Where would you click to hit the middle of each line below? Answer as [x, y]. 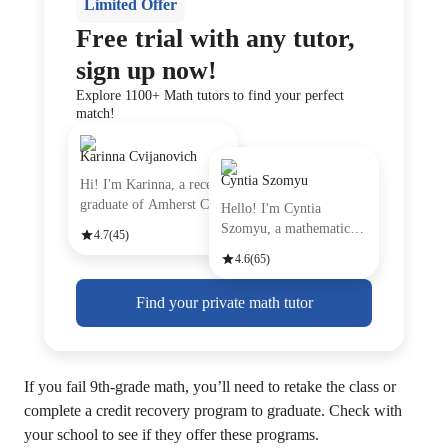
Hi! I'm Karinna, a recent [151, 184]
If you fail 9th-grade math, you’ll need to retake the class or [210, 386]
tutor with [249, 248]
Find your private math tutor [224, 302]
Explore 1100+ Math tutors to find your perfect [210, 95]
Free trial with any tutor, [215, 38]
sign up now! [146, 70]
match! [95, 113]
